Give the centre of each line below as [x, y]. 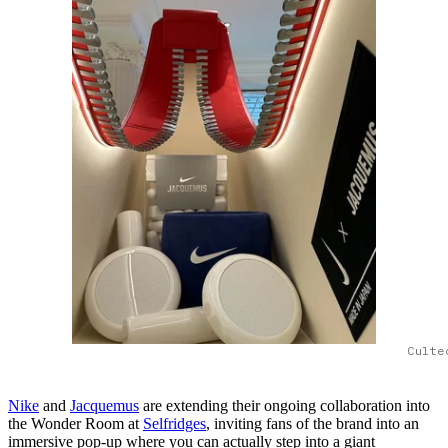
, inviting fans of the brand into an [312, 423]
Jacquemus [104, 405]
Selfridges [174, 423]
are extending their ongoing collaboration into [284, 405]
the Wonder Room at [75, 423]
